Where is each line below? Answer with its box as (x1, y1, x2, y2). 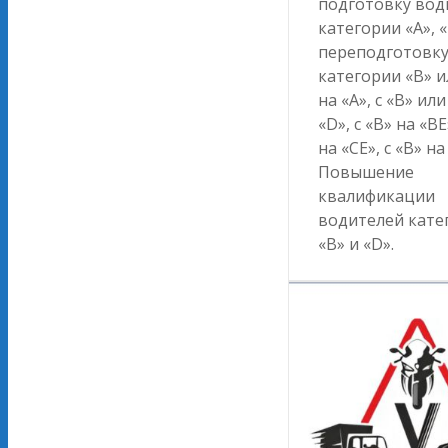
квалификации (318, 185, 435, 208)
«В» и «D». (318, 233, 394, 256)
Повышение (318, 161, 414, 184)
